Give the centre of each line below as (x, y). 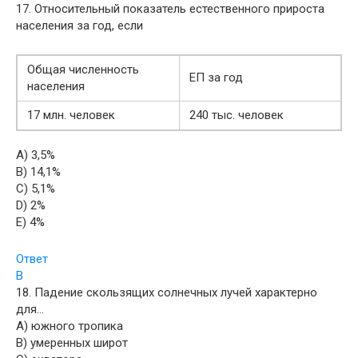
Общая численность (83, 69)
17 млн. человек (71, 115)
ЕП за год (216, 77)
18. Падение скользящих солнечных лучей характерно (167, 292)
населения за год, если (80, 25)
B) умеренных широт (72, 342)
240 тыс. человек (237, 115)
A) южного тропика (70, 326)
